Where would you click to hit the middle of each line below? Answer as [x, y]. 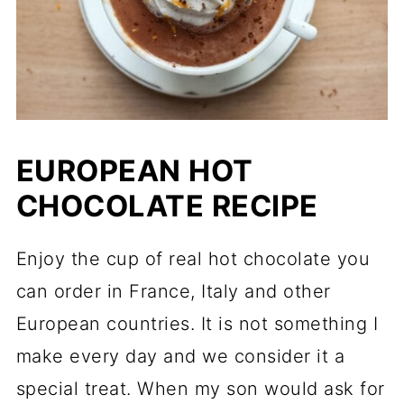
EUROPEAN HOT [134, 171]
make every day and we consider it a [180, 357]
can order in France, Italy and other [173, 292]
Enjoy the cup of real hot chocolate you [193, 259]
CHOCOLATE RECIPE [167, 207]
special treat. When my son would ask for [200, 389]
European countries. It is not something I [197, 324]
